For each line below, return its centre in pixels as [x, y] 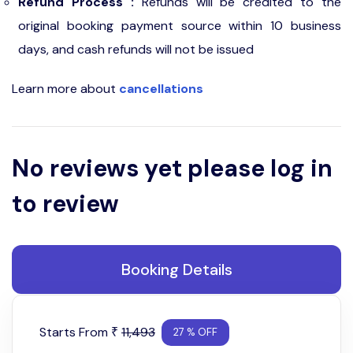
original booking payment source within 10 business [180, 26]
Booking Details [176, 269]
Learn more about [65, 89]
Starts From [72, 332]
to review [65, 204]
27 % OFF [195, 332]
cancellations [161, 89]
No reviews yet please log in [172, 168]
